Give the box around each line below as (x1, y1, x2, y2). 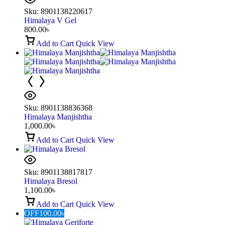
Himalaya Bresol (24, 176, 77, 185)
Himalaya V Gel (24, 16, 76, 25)
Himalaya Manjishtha (24, 112, 92, 121)
